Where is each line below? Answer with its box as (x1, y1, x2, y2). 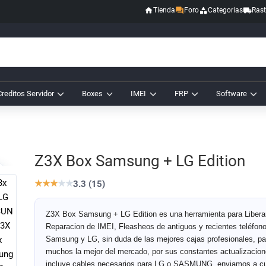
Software (216, 89, 247, 99)
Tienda (153, 6, 175, 14)
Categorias (208, 6, 243, 14)
